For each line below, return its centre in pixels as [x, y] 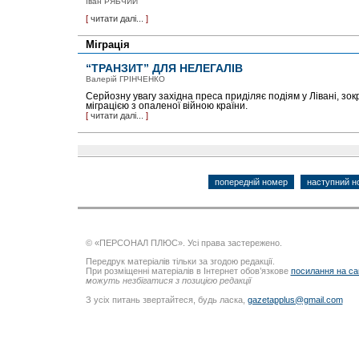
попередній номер [251, 182]
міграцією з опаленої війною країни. [166, 106]
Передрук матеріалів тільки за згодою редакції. [180, 262]
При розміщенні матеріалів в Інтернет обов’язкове [188, 271]
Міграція [107, 44]
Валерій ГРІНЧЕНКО [125, 79]
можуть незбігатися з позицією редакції [168, 281]
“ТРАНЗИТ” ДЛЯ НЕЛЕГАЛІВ [164, 68]
